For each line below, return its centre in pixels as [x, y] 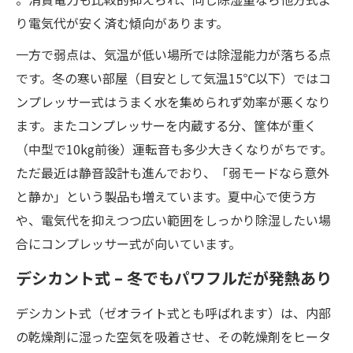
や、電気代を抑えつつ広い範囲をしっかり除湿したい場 [173, 219]
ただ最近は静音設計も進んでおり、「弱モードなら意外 [173, 172]
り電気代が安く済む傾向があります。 [122, 22]
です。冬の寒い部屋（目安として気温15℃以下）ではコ [173, 78]
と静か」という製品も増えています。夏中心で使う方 [166, 196]
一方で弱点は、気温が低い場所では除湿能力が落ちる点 [173, 54]
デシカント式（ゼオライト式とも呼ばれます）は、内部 [173, 312]
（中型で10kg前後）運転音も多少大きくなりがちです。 [174, 149]
